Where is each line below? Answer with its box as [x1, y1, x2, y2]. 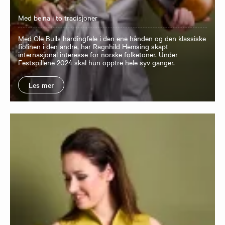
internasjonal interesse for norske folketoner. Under [18, 49, 178, 60]
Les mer [29, 80, 54, 90]
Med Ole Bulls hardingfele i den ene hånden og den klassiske [18, 33, 206, 44]
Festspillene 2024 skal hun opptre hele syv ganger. [18, 57, 175, 68]
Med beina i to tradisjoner [18, 13, 97, 23]
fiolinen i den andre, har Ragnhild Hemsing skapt [18, 41, 168, 52]
